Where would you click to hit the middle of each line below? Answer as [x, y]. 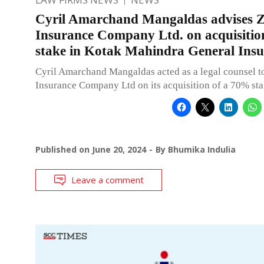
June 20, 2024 [119, 149]
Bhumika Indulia [202, 149]
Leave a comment [108, 179]
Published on [64, 149]
